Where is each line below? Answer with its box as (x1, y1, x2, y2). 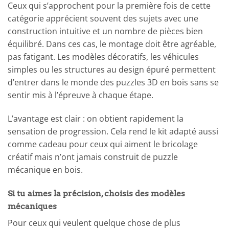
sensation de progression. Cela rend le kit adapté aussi (8, 126, 218, 138)
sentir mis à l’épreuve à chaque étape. (8, 89, 153, 101)
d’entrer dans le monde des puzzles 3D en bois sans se (8, 77, 219, 88)
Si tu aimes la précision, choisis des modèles (8, 188, 185, 198)
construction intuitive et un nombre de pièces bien (8, 26, 203, 37)
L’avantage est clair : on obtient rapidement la (8, 113, 184, 125)
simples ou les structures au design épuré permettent (8, 64, 216, 76)
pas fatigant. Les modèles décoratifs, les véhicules (8, 51, 199, 63)
